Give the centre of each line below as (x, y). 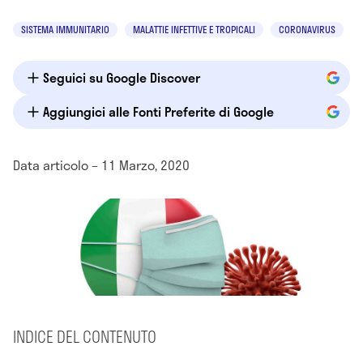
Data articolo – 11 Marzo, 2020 (101, 165)
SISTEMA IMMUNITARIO (65, 29)
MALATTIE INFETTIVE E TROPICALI (194, 29)
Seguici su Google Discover (122, 77)
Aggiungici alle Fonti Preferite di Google (158, 111)
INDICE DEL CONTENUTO (85, 337)
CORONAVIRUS (307, 29)
